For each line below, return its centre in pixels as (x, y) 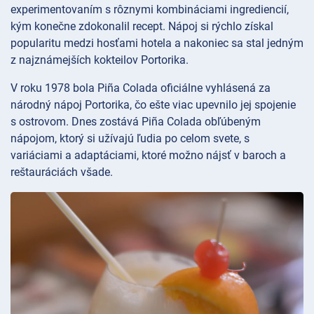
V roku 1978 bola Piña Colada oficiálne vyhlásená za (141, 88)
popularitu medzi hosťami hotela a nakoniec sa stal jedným (157, 43)
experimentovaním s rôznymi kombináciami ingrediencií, (150, 9)
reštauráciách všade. (62, 172)
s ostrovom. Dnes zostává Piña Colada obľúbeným (136, 121)
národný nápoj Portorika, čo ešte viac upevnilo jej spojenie (153, 104)
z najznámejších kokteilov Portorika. (100, 60)
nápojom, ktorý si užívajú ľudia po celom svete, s (130, 138)
